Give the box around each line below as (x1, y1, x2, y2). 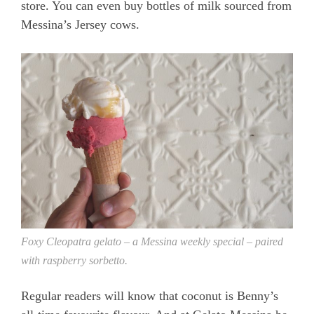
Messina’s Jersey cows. (21, 17, 139, 32)
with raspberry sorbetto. (21, 254, 128, 267)
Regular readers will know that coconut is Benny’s (21, 289, 278, 303)
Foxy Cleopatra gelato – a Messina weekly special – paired (21, 235, 283, 248)
